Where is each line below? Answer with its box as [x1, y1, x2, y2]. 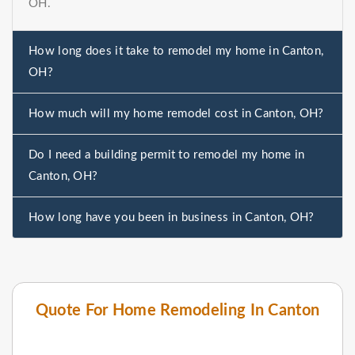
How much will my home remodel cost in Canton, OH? [29, 108, 324, 120]
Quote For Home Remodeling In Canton [35, 303, 320, 319]
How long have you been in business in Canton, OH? [29, 212, 315, 224]
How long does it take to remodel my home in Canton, [29, 45, 324, 58]
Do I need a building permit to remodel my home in [29, 149, 305, 162]
